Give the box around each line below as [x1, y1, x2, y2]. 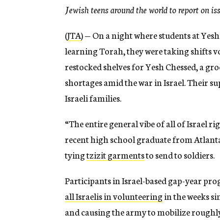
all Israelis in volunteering [65, 190, 163, 203]
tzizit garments [86, 148, 144, 162]
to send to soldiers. [144, 148, 215, 162]
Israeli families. [65, 91, 121, 105]
